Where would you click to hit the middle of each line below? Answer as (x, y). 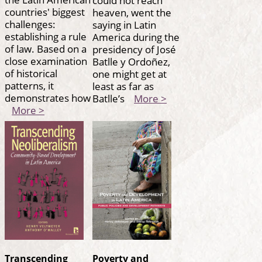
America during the (136, 37)
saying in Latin (124, 24)
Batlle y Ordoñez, (131, 61)
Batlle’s (113, 98)
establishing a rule (46, 36)
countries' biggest (45, 11)
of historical (31, 73)
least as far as (123, 86)
